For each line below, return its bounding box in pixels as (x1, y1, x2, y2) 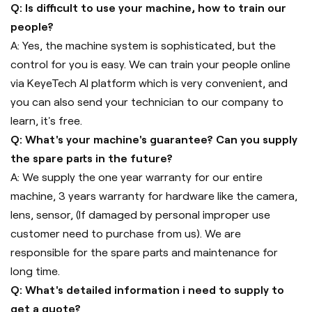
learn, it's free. (10, 115, 82, 127)
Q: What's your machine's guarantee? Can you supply (10, 134, 297, 146)
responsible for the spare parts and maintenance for (10, 247, 278, 259)
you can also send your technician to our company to (10, 96, 283, 109)
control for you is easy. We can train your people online (10, 58, 290, 71)
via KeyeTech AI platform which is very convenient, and (10, 77, 288, 90)
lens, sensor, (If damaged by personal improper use (10, 209, 270, 221)
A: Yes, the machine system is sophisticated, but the (10, 40, 276, 52)
